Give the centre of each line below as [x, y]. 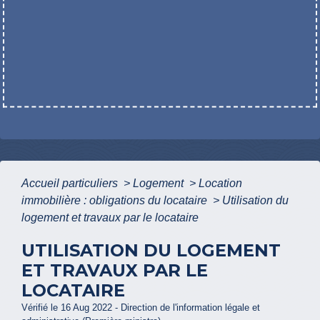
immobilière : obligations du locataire [116, 201]
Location [220, 184]
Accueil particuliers [71, 184]
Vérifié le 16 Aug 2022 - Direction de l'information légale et [141, 308]
